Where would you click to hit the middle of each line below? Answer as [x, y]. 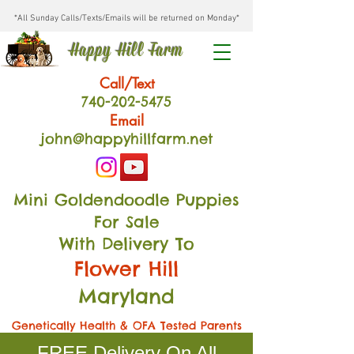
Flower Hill [126, 269]
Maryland [126, 296]
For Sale [126, 222]
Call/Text [126, 83]
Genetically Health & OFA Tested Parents [126, 326]
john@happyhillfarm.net [126, 139]
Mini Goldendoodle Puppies [126, 200]
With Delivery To [126, 244]
